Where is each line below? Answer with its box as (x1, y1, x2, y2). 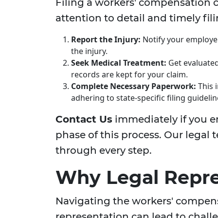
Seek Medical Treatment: (71, 57, 166, 69)
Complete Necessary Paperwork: (71, 81, 196, 92)
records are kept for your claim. (71, 69, 188, 80)
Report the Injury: (71, 34, 141, 45)
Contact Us (55, 113, 112, 126)
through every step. (55, 145, 152, 157)
